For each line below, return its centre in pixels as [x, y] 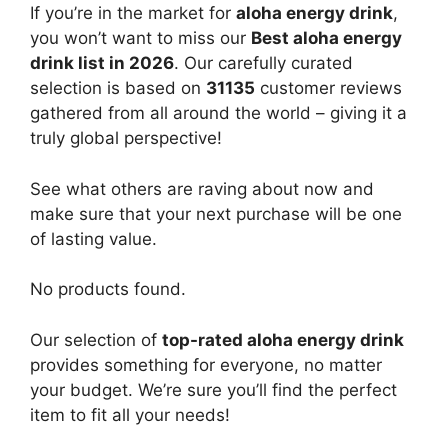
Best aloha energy [326, 38]
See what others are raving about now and [202, 188]
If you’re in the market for [133, 13]
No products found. [108, 289]
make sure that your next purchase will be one [216, 213]
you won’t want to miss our [140, 38]
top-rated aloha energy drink [283, 339]
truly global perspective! [126, 138]
